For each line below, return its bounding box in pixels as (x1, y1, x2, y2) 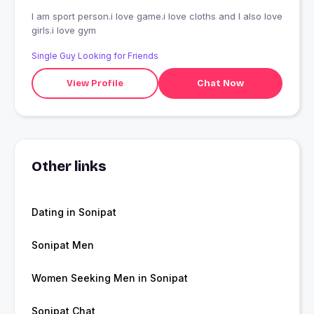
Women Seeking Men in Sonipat (32, 272, 188, 285)
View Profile (66, 77, 123, 89)
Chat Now (196, 77, 244, 89)
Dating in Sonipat (32, 206, 116, 219)
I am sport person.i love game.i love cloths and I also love (32, 11, 282, 22)
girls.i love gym (32, 25, 96, 36)
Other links (32, 158, 107, 175)
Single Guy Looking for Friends (32, 50, 158, 62)
